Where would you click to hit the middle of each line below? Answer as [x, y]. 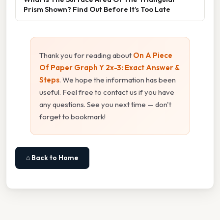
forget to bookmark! [72, 117]
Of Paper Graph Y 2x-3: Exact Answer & [110, 68]
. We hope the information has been [118, 80]
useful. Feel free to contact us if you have [107, 92]
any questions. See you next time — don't [105, 105]
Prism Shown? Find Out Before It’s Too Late [97, 9]
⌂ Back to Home [52, 158]
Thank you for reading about [86, 55]
